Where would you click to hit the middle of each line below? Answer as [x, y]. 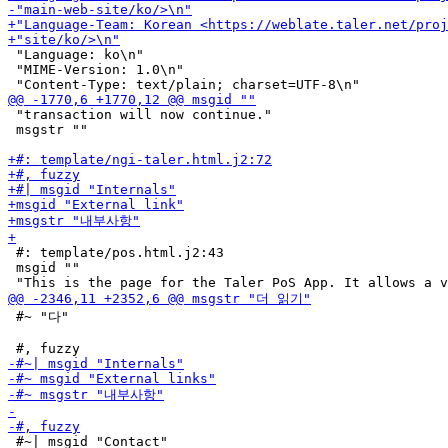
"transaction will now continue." [140, 114]
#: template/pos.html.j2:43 [116, 252]
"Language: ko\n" [76, 54]
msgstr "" [48, 129]
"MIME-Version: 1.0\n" [96, 69]
